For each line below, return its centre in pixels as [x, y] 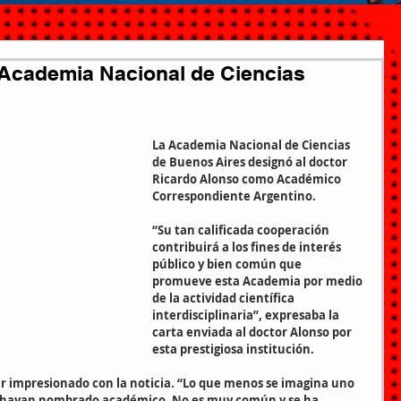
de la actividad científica [225, 298]
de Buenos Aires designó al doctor [251, 162]
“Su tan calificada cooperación [242, 230]
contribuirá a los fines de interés [248, 247]
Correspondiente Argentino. [234, 196]
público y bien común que [228, 264]
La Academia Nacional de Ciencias [252, 145]
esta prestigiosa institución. [233, 349]
